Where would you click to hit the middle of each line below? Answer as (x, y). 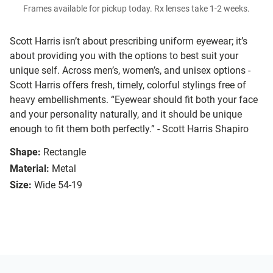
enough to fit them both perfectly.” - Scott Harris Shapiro (129, 129)
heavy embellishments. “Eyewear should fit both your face (134, 100)
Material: (30, 169)
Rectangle (65, 152)
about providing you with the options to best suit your (124, 56)
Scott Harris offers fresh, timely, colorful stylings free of (128, 85)
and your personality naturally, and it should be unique (126, 115)
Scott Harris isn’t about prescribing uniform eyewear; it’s (129, 41)
